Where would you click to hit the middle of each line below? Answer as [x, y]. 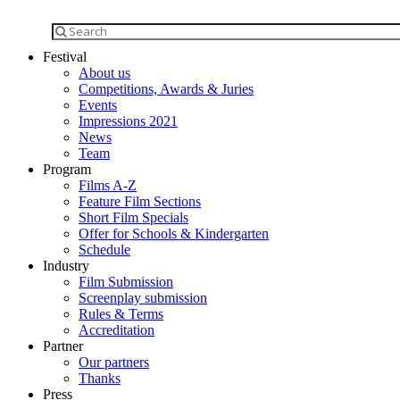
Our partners [114, 362]
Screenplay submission [143, 298]
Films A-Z [108, 185]
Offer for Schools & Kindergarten [174, 233]
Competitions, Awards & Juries [166, 89]
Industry [66, 266]
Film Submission [126, 282]
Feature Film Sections [140, 201]
